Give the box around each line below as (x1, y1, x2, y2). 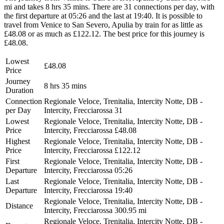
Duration (5, 85, 33, 94)
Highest (5, 136, 30, 145)
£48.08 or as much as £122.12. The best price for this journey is (4, 29, 204, 38)
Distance (5, 201, 33, 210)
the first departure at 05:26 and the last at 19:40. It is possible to (4, 11, 202, 20)
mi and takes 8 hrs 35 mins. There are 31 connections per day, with (4, 2, 214, 11)
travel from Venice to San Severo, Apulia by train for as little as (4, 20, 202, 29)
